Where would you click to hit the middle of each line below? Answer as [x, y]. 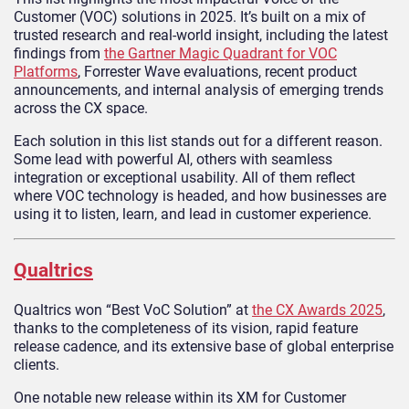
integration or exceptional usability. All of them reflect [184, 177]
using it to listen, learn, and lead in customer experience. [193, 214]
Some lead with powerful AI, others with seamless [173, 159]
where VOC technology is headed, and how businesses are [200, 195]
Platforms [46, 71]
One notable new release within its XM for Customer [180, 398]
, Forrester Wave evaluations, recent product [217, 71]
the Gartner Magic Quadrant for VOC [220, 53]
